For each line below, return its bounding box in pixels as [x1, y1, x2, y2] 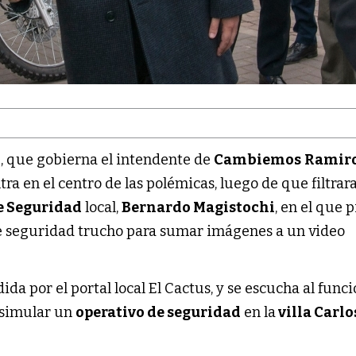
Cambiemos [214, 150, 302, 168]
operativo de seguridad [75, 303, 242, 321]
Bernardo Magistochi [122, 198, 276, 216]
